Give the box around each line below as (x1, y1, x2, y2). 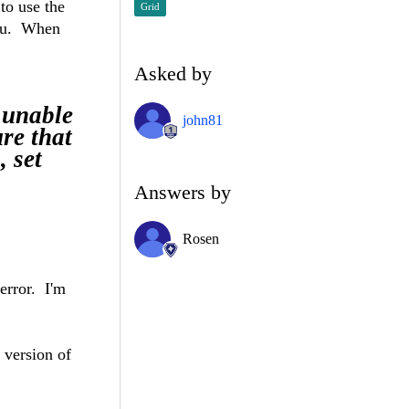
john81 (183, 111, 223, 128)
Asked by (134, 61, 212, 85)
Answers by (134, 180, 231, 204)
